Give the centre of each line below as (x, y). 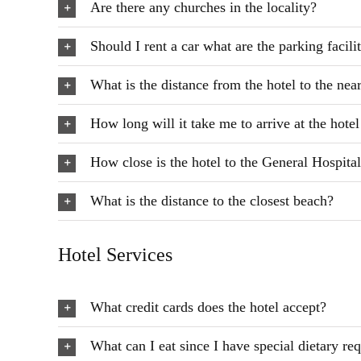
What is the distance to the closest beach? (212, 201)
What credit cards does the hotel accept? (208, 307)
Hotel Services (115, 255)
